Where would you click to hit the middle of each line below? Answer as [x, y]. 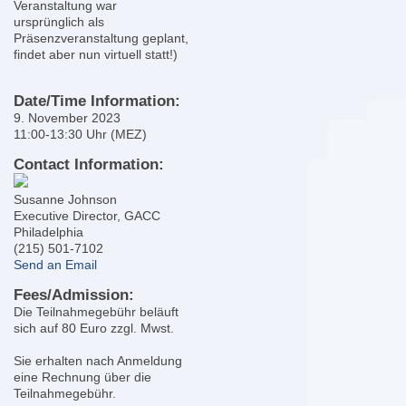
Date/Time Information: [97, 101]
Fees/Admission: [73, 295]
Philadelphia [48, 232]
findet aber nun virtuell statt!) [95, 54]
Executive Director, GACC [87, 216]
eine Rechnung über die [82, 377]
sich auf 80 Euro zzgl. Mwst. [93, 328]
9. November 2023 [67, 118]
